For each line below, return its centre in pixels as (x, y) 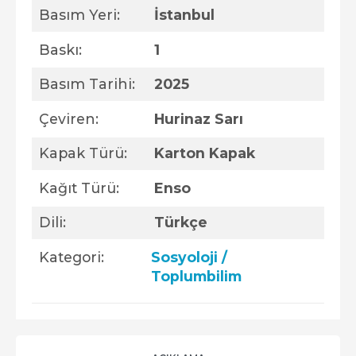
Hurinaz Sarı (198, 118)
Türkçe (180, 222)
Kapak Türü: (83, 153)
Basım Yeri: (79, 14)
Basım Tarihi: (87, 84)
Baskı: (60, 49)
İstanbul (184, 14)
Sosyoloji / (190, 257)
